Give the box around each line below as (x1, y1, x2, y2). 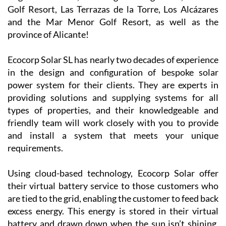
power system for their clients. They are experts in (8, 148, 218, 160)
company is (164, 7, 218, 18)
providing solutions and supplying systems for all (8, 161, 218, 173)
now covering (164, 19, 218, 31)
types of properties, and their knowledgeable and (8, 174, 218, 185)
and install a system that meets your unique (8, 199, 218, 210)
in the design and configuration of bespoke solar (8, 136, 218, 147)
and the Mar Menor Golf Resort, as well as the (8, 85, 218, 97)
